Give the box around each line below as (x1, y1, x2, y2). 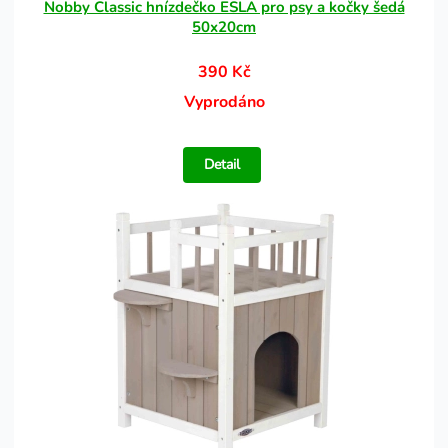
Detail (204, 155, 241, 174)
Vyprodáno (183, 91, 265, 113)
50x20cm (192, 17, 256, 37)
